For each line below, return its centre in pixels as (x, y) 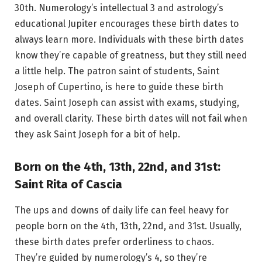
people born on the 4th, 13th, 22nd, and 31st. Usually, (128, 226)
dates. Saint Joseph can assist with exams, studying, (127, 102)
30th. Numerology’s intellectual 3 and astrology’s (119, 8)
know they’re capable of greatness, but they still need (131, 55)
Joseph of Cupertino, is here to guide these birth (119, 87)
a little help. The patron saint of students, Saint (117, 71)
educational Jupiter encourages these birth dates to (127, 23)
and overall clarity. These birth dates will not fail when (131, 118)
